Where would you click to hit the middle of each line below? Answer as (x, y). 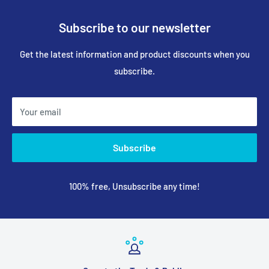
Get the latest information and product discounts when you (134, 54)
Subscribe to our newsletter (134, 28)
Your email (41, 112)
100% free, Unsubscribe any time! (134, 186)
